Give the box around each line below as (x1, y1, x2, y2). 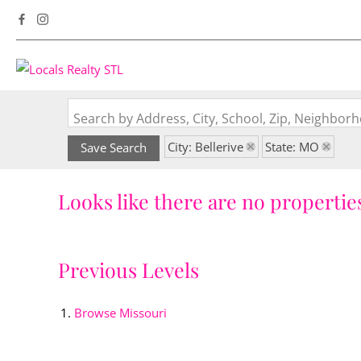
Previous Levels (58, 256, 199, 283)
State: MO (265, 139, 319, 155)
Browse (74, 305, 119, 321)
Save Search (81, 139, 147, 156)
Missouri (119, 305, 167, 321)
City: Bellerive (168, 139, 243, 155)
